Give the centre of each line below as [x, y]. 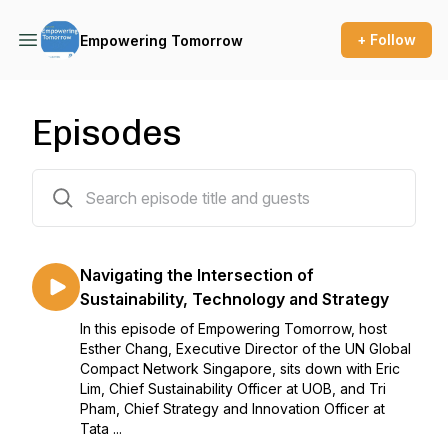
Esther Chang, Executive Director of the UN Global [245, 348]
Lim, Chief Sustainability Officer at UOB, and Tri [233, 388]
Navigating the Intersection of [197, 275]
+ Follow [386, 39]
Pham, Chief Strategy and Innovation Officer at [232, 408]
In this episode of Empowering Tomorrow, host [233, 328]
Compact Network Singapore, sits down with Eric [240, 368]
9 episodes [68, 181]
